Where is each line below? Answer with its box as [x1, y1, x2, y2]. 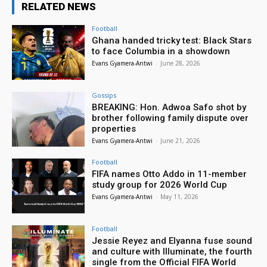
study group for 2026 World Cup [92, 179, 228, 190]
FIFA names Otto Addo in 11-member [92, 168, 247, 179]
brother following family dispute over [92, 113, 249, 124]
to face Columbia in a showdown [92, 46, 231, 57]
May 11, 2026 [160, 192, 199, 201]
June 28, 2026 [160, 59, 201, 68]
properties [92, 123, 136, 135]
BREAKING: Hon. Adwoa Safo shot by [92, 102, 247, 113]
